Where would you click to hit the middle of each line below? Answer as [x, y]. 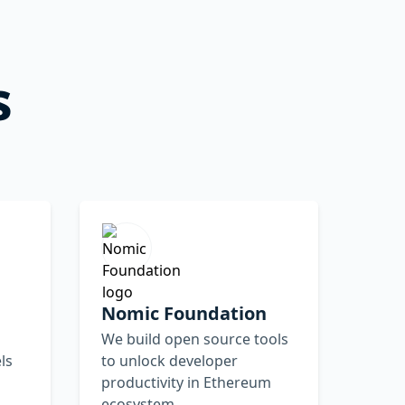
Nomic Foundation [184, 313]
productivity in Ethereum [186, 382]
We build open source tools [195, 339]
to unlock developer [170, 360]
